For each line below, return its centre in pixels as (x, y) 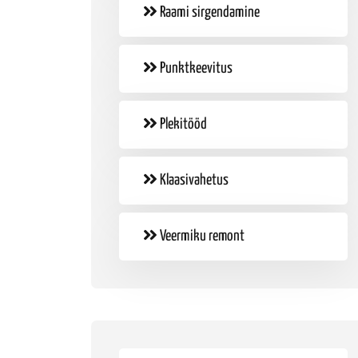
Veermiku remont (201, 236)
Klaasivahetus (193, 180)
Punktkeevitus (195, 68)
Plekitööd (182, 124)
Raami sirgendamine (208, 12)
